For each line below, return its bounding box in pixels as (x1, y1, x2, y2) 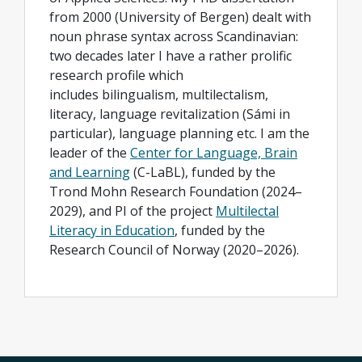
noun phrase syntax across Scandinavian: (49, 27, 298, 45)
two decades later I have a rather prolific (49, 47, 292, 65)
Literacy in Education (49, 221, 175, 239)
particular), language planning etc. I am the (49, 124, 309, 142)
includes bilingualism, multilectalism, (49, 86, 268, 103)
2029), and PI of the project (49, 202, 216, 220)
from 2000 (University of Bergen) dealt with (49, 8, 311, 26)
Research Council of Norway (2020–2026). (49, 241, 302, 259)
